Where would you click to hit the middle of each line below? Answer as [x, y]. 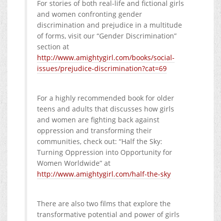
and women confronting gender [90, 14]
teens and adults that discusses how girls [106, 109]
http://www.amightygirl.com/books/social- [106, 57]
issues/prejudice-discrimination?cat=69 [102, 68]
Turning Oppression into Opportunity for [105, 152]
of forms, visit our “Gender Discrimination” [107, 36]
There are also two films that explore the [104, 203]
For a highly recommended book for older [106, 98]
